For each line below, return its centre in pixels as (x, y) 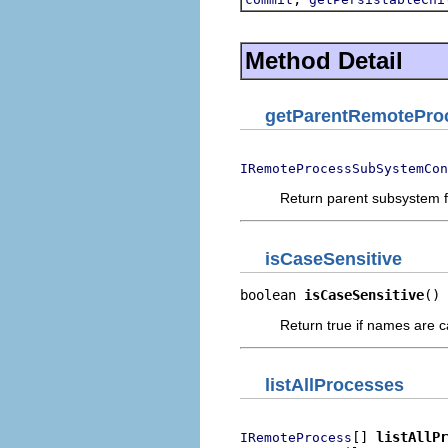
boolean (272, 294)
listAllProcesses (334, 385)
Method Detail (324, 60)
